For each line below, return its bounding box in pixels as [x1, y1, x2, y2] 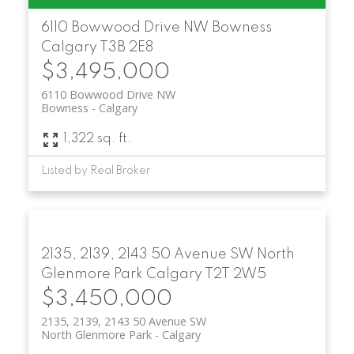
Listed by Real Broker [40, 164, 150, 176]
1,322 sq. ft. [62, 133, 131, 146]
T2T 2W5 [204, 266, 266, 281]
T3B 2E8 [99, 40, 153, 55]
